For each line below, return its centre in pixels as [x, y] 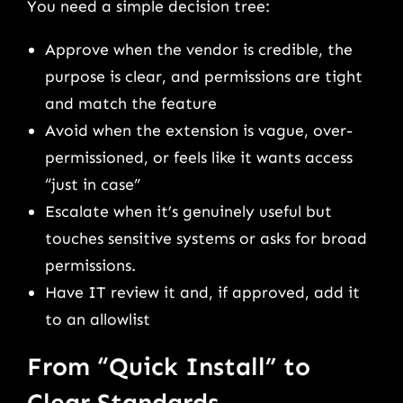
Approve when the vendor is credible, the [199, 49]
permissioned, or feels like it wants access [199, 157]
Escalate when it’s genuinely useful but [188, 211]
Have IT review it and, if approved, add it [202, 292]
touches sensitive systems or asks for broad [206, 238]
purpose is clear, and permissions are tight [204, 76]
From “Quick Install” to [169, 366]
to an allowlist [98, 319]
